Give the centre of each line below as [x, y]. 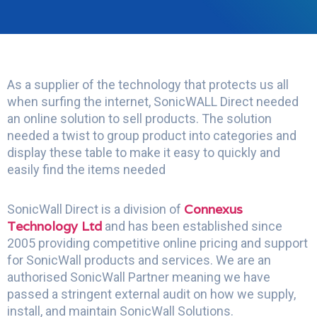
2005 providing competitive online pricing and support [157, 243]
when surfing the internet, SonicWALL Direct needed [153, 102]
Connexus [213, 209]
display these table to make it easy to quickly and [144, 152]
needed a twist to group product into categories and [152, 136]
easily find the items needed [86, 169]
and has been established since [192, 226]
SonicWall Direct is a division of [96, 209]
